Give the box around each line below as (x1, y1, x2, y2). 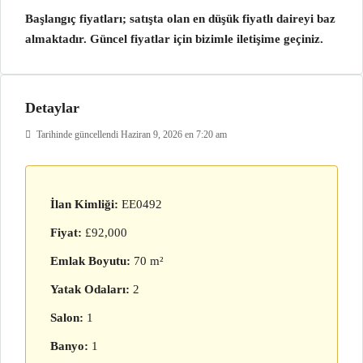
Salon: (50, 311, 83, 324)
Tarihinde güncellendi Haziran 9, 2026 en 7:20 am (34, 129, 227, 140)
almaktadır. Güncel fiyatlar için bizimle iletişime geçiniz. (25, 32, 323, 45)
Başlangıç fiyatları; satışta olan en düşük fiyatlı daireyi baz (25, 12, 335, 25)
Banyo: (50, 340, 88, 352)
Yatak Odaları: (50, 283, 130, 296)
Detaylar (25, 100, 79, 116)
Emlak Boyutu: (50, 254, 130, 267)
